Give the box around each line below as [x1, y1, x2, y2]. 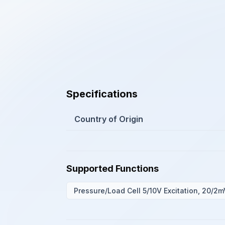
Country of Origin [74, 114, 143, 124]
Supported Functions [66, 163, 159, 174]
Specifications [66, 88, 138, 100]
